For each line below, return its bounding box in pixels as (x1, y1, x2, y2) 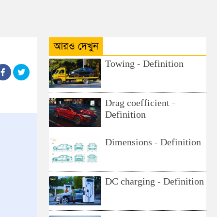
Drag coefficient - (105, 98, 176, 109)
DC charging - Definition (105, 176, 204, 187)
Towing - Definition (105, 59, 184, 70)
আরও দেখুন (54, 39, 98, 53)
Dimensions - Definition (105, 137, 201, 148)
